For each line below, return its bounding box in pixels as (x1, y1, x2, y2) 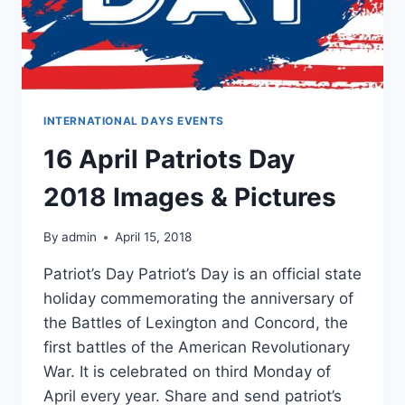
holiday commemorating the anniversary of (43, 289, 353, 308)
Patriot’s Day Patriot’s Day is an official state (43, 265, 362, 284)
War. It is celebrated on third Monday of (43, 363, 331, 381)
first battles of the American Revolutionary (43, 338, 350, 357)
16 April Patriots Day (43, 143, 295, 174)
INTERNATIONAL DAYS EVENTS (43, 113, 224, 127)
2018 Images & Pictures (43, 181, 336, 212)
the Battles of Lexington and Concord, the (43, 314, 348, 333)
